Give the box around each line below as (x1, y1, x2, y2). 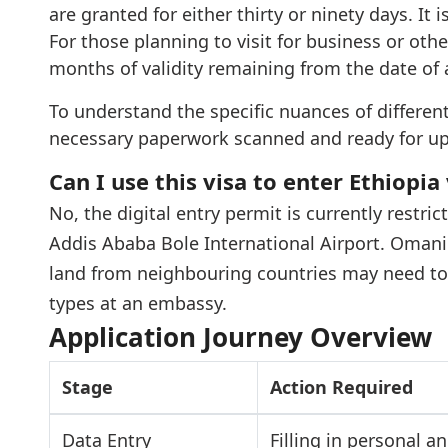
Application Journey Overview (48, 319, 432, 355)
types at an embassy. (48, 291, 227, 315)
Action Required (269, 375, 413, 399)
